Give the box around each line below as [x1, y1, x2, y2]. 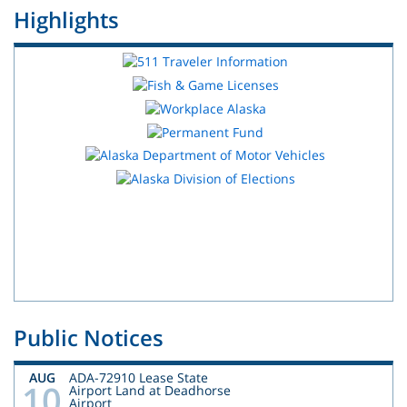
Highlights [14, 4, 119, 35]
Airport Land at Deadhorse [69, 381, 231, 399]
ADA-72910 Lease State [69, 368, 208, 386]
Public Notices [14, 322, 164, 352]
